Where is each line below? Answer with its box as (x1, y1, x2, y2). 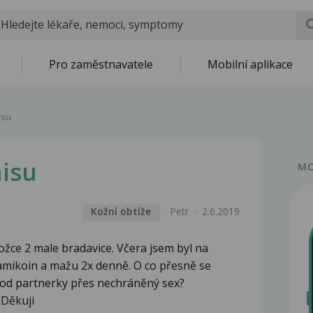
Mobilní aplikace (208, 57, 293, 72)
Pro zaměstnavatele (49, 57, 153, 72)
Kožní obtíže (91, 205, 152, 219)
